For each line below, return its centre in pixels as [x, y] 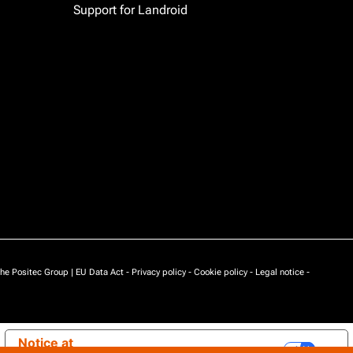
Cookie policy [221, 272]
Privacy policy [159, 272]
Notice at [46, 343]
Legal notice [280, 272]
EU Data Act [100, 272]
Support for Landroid [130, 10]
